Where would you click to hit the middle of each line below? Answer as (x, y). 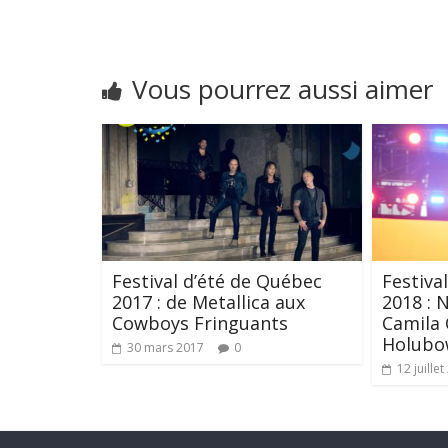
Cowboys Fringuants (200, 322)
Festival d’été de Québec (217, 280)
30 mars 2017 (165, 347)
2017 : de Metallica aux (208, 301)
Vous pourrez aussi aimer (282, 89)
